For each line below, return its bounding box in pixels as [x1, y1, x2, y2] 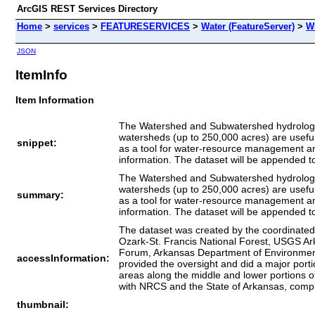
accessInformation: [17, 252, 110, 264]
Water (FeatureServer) [201, 21, 295, 32]
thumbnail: [17, 298, 69, 310]
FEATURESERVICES [101, 21, 190, 32]
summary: [17, 188, 64, 200]
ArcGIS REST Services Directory [17, 4, 157, 14]
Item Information [15, 94, 94, 105]
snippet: [17, 136, 57, 148]
